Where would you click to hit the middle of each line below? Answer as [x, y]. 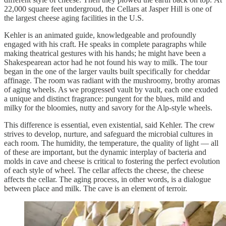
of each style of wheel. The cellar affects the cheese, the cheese [104, 170]
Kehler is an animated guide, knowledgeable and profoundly [100, 35]
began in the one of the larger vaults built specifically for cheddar [107, 71]
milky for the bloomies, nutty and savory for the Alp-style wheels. [108, 107]
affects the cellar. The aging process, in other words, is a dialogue [107, 179]
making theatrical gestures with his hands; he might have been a [105, 53]
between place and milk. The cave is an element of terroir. [96, 188]
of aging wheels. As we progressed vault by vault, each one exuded [111, 89]
